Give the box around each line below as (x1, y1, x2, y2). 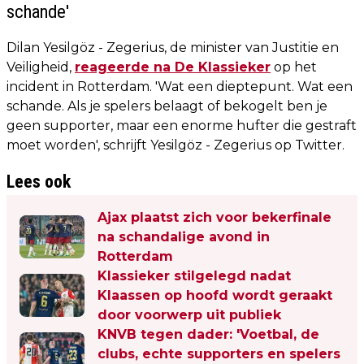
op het (271, 58, 317, 75)
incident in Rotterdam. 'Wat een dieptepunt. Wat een (6, 78, 353, 94)
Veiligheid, (6, 58, 75, 75)
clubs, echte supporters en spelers (97, 345, 340, 362)
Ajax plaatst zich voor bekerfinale (97, 209, 331, 225)
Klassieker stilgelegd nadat (97, 267, 291, 284)
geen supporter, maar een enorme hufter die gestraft (6, 117, 357, 133)
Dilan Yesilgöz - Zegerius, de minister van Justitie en (6, 39, 339, 55)
